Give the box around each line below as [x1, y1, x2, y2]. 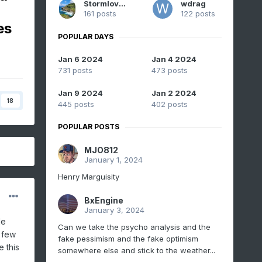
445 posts [57, 99, 94, 109]
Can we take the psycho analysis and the [57, 222, 211, 232]
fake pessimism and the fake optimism [57, 234, 198, 244]
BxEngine [84, 195, 123, 206]
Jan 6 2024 [57, 54, 103, 64]
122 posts [180, 9, 215, 19]
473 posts [151, 65, 188, 75]
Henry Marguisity [57, 172, 124, 182]
